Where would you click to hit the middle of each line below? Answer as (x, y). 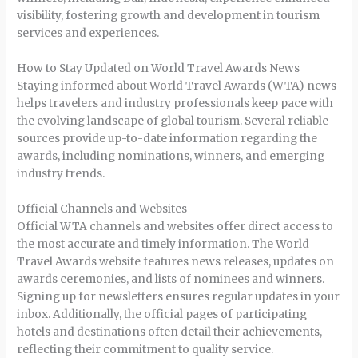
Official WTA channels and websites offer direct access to (175, 226)
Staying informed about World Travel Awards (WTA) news (177, 86)
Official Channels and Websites (102, 209)
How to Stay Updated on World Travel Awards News (159, 68)
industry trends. (61, 173)
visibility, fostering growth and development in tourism (169, 15)
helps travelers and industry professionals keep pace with (175, 103)
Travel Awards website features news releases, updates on (176, 261)
